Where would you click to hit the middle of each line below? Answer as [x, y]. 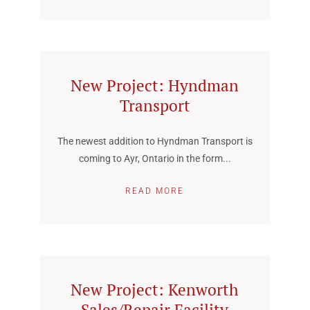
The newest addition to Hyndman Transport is [155, 141]
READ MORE [155, 191]
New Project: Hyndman [155, 85]
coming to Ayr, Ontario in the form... [155, 158]
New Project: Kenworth [155, 290]
